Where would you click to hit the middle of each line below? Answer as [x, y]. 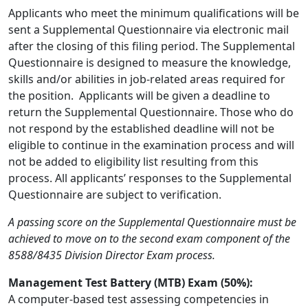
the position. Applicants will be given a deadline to [139, 96]
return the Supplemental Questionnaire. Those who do [151, 112]
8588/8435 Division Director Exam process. [112, 255]
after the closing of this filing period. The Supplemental [152, 46]
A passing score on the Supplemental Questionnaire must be [152, 222]
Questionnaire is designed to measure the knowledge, [150, 63]
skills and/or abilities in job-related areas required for [147, 79]
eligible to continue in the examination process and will [151, 145]
